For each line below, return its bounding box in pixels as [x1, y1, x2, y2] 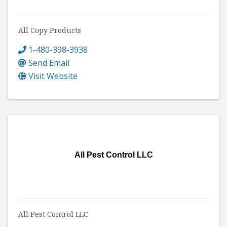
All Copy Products [18, 25, 81, 35]
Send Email [28, 57, 69, 68]
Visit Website [28, 70, 78, 82]
